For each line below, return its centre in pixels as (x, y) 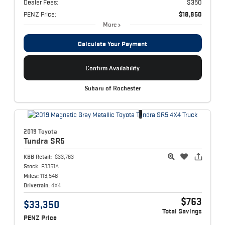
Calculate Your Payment (113, 44)
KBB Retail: (37, 157)
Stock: (31, 166)
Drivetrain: (36, 185)
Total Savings (182, 211)
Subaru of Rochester (113, 89)
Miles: (31, 176)
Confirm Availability (113, 68)
